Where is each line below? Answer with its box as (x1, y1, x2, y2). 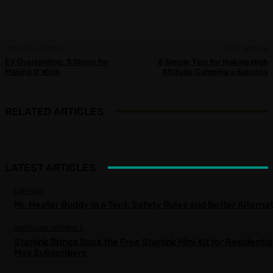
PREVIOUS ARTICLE (5, 44, 65, 53)
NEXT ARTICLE (222, 44, 268, 53)
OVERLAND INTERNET (14, 224, 82, 233)
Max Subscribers (14, 247, 87, 259)
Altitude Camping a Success (161, 66, 268, 76)
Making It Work (5, 66, 60, 76)
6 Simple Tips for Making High (157, 57, 268, 66)
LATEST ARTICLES (5, 161, 96, 174)
